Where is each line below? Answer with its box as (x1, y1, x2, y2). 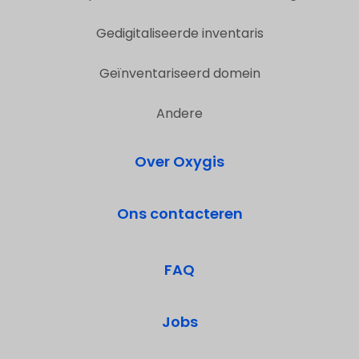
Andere (156, 104, 203, 123)
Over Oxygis (135, 151, 224, 172)
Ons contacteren (116, 204, 243, 224)
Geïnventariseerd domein (99, 64, 260, 83)
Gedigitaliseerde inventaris (95, 24, 264, 43)
